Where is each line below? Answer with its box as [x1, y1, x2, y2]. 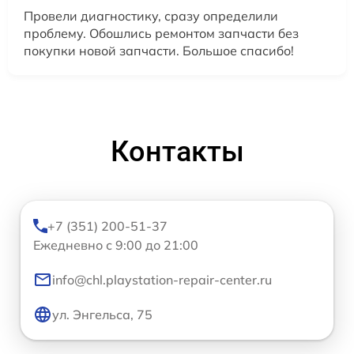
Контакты [110, 135, 244, 169]
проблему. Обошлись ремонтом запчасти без [24, 25, 299, 42]
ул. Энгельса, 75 [52, 307, 153, 323]
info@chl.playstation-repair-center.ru [52, 272, 272, 288]
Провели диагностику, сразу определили [24, 8, 278, 24]
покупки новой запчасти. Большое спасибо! [24, 43, 294, 59]
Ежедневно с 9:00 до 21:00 [33, 237, 198, 254]
